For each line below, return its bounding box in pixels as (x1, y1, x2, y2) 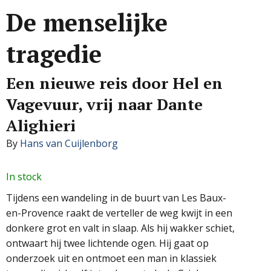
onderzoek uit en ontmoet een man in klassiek (6, 251, 217, 265)
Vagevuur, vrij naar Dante (6, 93, 203, 114)
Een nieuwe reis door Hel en (6, 72, 223, 93)
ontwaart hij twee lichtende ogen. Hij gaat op (6, 236, 209, 250)
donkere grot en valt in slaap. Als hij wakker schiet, (6, 221, 235, 235)
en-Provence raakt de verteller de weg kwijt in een (6, 206, 232, 220)
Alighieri (6, 114, 76, 135)
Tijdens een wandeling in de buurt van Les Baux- (6, 191, 226, 204)
